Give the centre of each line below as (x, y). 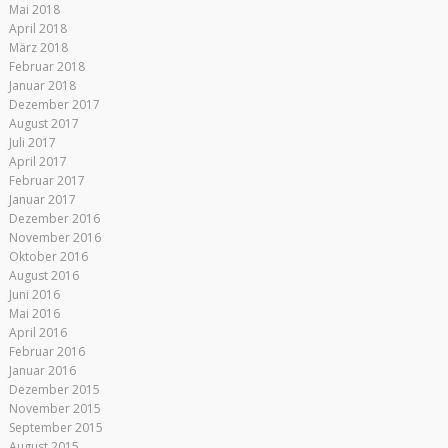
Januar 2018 (42, 85)
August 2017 (43, 123)
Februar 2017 (46, 180)
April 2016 (37, 332)
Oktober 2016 (48, 256)
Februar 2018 (46, 66)
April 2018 (37, 28)
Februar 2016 (46, 351)
